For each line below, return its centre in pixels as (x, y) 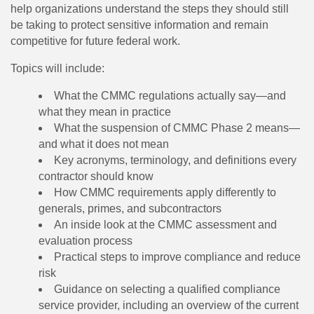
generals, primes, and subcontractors (131, 209)
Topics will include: (59, 69)
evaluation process (87, 241)
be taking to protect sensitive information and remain (139, 25)
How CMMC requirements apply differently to (165, 193)
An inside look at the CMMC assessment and (165, 225)
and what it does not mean (104, 144)
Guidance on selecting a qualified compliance (167, 289)
